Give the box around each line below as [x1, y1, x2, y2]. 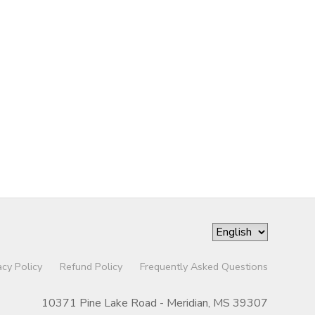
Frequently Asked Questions [139, 259, 268, 274]
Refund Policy [59, 259, 122, 274]
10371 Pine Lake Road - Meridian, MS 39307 [41, 295, 268, 311]
